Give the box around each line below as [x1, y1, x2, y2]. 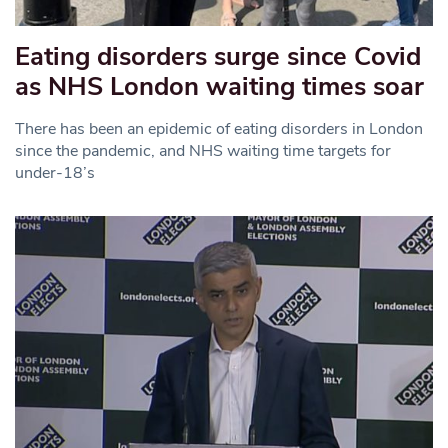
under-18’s [15, 161, 95, 184]
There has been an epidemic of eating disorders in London [15, 117, 423, 140]
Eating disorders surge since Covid [15, 38, 421, 74]
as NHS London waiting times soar [15, 68, 424, 104]
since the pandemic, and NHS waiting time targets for [15, 139, 391, 162]
